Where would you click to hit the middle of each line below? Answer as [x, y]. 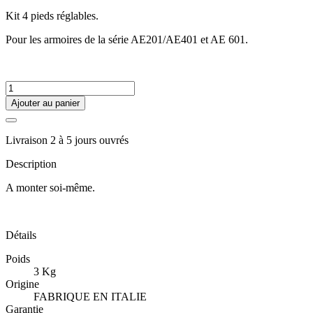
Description [31, 163]
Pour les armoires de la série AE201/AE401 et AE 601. [127, 39]
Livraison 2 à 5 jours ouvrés [67, 140]
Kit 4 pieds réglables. [52, 15]
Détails [21, 235]
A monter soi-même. [50, 187]
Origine [22, 284]
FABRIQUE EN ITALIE [90, 296]
